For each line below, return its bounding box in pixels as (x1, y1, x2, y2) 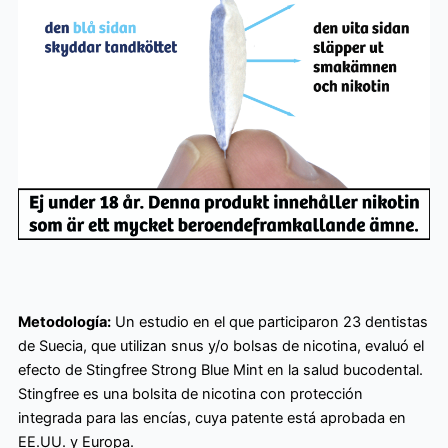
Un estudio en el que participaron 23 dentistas (111, 312, 428, 331)
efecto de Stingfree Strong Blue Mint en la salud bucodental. (18, 360, 423, 379)
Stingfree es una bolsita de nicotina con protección (18, 384, 363, 403)
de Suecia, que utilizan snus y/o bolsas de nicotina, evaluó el (18, 336, 424, 355)
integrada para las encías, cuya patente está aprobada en (18, 408, 406, 427)
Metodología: (18, 312, 111, 331)
